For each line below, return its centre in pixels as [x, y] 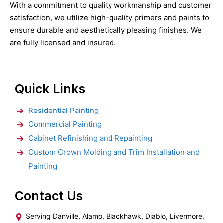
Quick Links [50, 88]
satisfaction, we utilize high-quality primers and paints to [110, 17]
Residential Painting [63, 110]
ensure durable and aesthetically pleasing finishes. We [106, 30]
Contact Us [49, 195]
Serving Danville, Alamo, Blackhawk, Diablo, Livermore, [115, 216]
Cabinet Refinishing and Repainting [90, 138]
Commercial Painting [65, 124]
